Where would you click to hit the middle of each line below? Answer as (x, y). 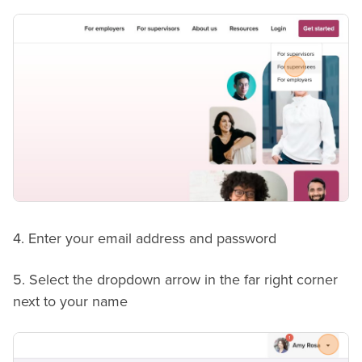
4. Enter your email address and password (145, 239)
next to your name (70, 302)
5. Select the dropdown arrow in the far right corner (175, 280)
